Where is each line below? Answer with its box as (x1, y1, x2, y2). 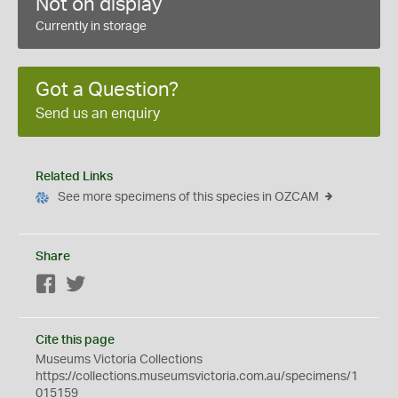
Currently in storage (36, 20, 147, 33)
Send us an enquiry (36, 107, 160, 121)
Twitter (86, 279, 124, 291)
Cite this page (36, 334, 115, 346)
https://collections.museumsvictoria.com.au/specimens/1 (36, 370, 358, 383)
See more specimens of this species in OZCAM (58, 191, 319, 203)
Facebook (57, 279, 113, 291)
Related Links (36, 171, 113, 183)
